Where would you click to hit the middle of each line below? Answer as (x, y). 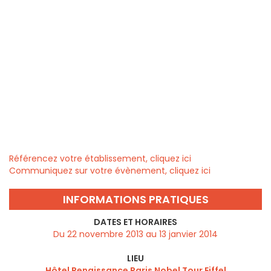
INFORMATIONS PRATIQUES (135, 200)
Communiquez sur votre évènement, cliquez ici (110, 171)
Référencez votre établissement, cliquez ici (100, 159)
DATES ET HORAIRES (135, 222)
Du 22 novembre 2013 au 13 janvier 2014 (135, 234)
